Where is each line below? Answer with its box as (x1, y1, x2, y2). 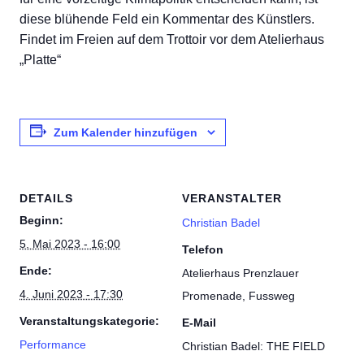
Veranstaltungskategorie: (19, 314, 159, 327)
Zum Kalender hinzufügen (54, 125, 197, 139)
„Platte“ (19, 52, 61, 67)
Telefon (182, 242, 223, 256)
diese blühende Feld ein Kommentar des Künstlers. (19, 11, 314, 26)
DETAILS (19, 191, 73, 205)
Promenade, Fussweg (182, 288, 295, 302)
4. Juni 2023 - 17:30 (19, 287, 123, 301)
